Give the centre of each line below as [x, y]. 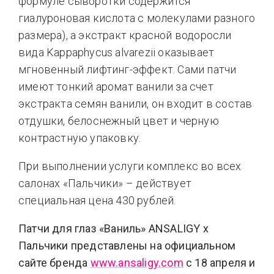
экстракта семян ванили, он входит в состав [135, 103]
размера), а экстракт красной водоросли [125, 35]
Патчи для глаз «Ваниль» [83, 228]
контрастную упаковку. [80, 138]
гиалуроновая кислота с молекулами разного [137, 18]
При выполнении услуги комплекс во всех [130, 166]
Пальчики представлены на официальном [127, 245]
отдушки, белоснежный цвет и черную [119, 120]
